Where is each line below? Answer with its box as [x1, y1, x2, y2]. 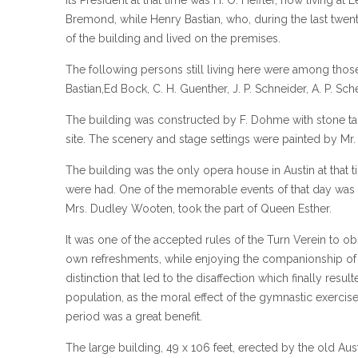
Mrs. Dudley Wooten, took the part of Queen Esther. [66, 201, 332, 215]
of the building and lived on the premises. [66, 31, 280, 45]
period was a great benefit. [66, 309, 202, 323]
